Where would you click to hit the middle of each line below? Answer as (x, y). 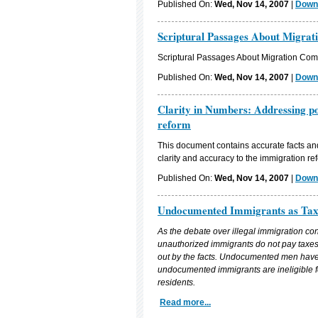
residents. (176, 283)
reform (174, 124)
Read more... (185, 302)
